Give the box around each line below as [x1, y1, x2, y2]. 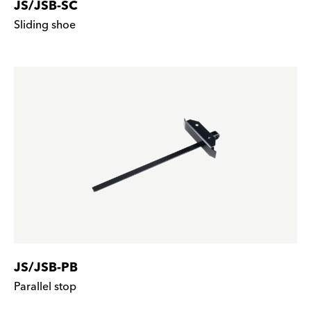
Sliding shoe [14, 15, 76, 35]
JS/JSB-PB [14, 257, 78, 278]
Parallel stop [14, 277, 76, 296]
